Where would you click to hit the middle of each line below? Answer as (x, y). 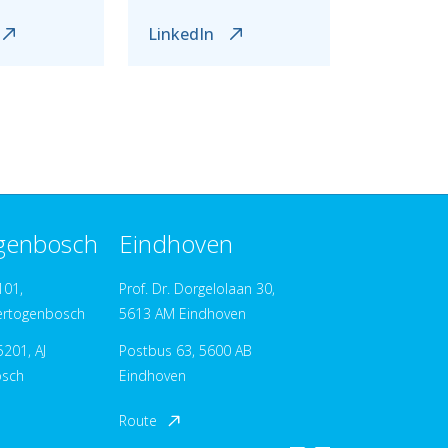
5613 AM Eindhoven (182, 314)
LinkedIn (180, 34)
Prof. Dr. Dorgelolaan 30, (197, 289)
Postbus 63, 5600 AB (185, 351)
